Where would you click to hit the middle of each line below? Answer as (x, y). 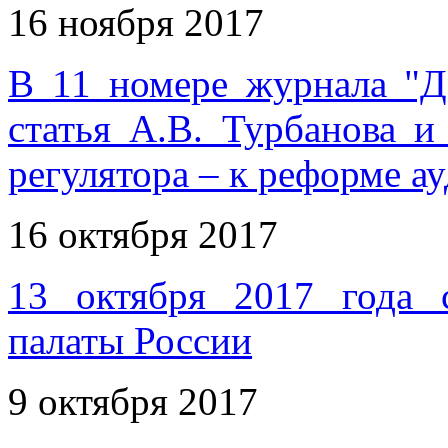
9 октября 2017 (133, 401)
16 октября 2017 (143, 234)
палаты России (130, 340)
